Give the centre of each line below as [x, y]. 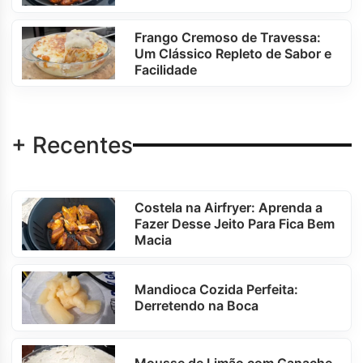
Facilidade [166, 69]
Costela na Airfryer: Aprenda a [229, 208]
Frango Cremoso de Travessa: [228, 37]
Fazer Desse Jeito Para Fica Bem [235, 224]
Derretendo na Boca [197, 306]
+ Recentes [72, 145]
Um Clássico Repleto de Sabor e [233, 53]
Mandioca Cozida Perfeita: [217, 290]
